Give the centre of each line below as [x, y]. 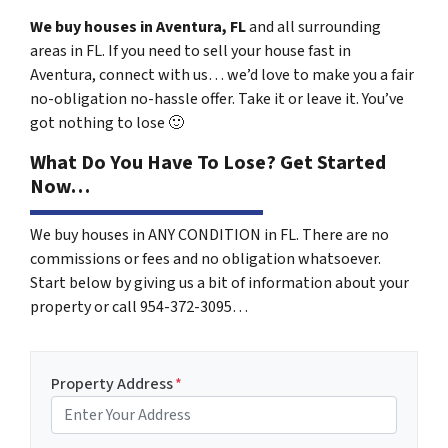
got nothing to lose [99, 122]
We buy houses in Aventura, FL [139, 26]
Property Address [112, 383]
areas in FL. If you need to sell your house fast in [190, 50]
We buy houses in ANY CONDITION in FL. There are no [209, 234]
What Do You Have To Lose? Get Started [208, 162]
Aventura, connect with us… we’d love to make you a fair [222, 74]
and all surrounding [315, 26]
